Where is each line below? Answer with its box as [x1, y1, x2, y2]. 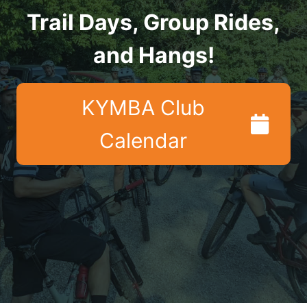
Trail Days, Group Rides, [27, 8, 280, 36]
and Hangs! [93, 41, 214, 69]
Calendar [99, 127, 187, 153]
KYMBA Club [82, 95, 205, 120]
